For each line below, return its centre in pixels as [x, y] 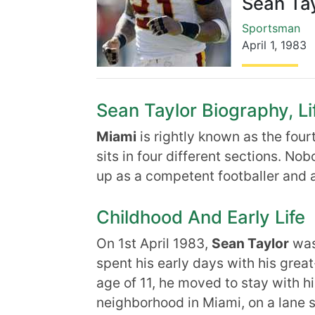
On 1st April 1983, [154, 243]
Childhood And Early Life [201, 217]
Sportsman [271, 28]
